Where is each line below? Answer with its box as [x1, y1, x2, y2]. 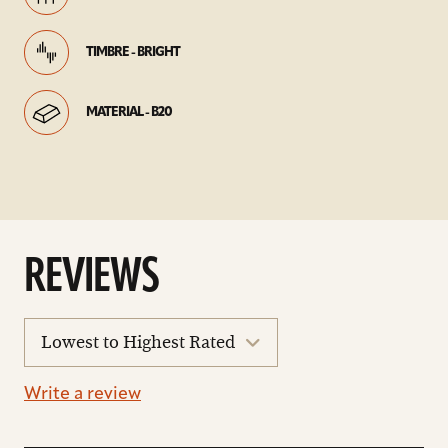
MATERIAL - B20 [86, 106, 172, 119]
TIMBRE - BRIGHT [86, 46, 180, 59]
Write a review [24, 385, 141, 404]
